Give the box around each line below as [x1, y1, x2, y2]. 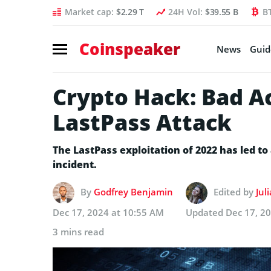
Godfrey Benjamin [94, 185, 173, 198]
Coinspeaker [79, 38, 180, 60]
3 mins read [53, 225, 104, 238]
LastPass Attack [53, 107, 232, 137]
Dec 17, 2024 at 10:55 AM [53, 206, 164, 218]
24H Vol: [168, 6, 205, 18]
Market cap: [65, 6, 116, 18]
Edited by [214, 185, 256, 198]
